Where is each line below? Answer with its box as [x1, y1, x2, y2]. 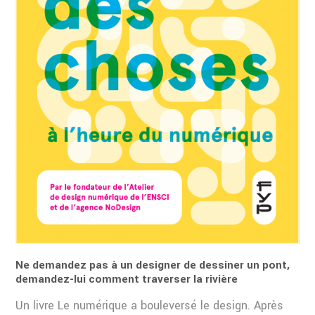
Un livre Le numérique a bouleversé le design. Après [15, 297, 284, 314]
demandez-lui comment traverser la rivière [15, 271, 238, 287]
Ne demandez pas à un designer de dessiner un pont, [15, 257, 290, 273]
